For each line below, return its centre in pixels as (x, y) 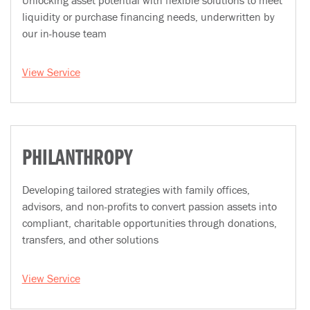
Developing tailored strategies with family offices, (136, 190)
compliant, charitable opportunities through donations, (149, 223)
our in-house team (64, 33)
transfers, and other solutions (90, 239)
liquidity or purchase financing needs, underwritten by (148, 17)
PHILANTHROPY (77, 159)
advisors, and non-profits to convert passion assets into (149, 206)
